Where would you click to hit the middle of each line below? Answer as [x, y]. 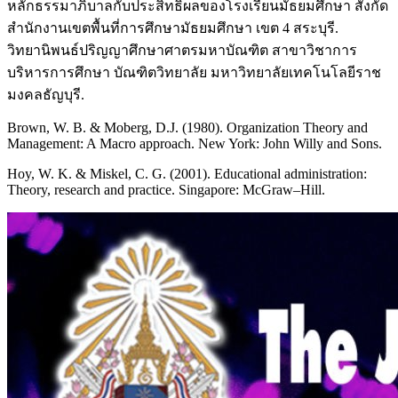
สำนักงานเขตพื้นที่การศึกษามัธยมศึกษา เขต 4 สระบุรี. [173, 28]
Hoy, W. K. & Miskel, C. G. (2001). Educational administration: [187, 174]
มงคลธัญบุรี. [46, 95]
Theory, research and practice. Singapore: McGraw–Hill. [166, 190]
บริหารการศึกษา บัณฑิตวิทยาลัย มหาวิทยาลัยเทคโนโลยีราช [194, 73]
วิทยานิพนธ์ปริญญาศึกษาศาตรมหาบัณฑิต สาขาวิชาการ [182, 51]
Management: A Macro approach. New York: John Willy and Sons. [195, 144]
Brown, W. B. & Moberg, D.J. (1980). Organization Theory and [187, 128]
